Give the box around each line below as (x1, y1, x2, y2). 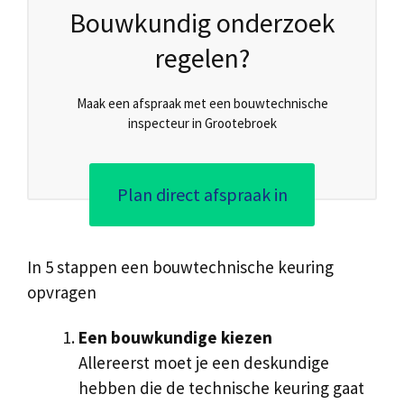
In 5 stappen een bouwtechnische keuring (27, 255, 334, 278)
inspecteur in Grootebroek (127, 114, 277, 132)
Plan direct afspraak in (116, 182, 288, 206)
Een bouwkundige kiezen (78, 326, 272, 349)
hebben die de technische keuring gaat (78, 377, 364, 399)
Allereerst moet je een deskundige (78, 352, 329, 374)
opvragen (27, 280, 96, 303)
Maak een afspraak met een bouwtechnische (76, 94, 328, 112)
